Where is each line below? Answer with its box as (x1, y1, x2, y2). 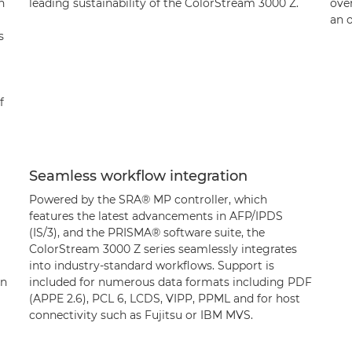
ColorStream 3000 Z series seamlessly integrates (28, 241, 297, 256)
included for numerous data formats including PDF (28, 274, 312, 289)
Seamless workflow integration (28, 167, 247, 185)
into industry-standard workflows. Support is (28, 258, 274, 273)
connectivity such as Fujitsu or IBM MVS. (28, 307, 253, 322)
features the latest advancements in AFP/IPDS (28, 208, 283, 223)
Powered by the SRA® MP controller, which (28, 192, 267, 207)
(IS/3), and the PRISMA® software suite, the (28, 225, 265, 240)
